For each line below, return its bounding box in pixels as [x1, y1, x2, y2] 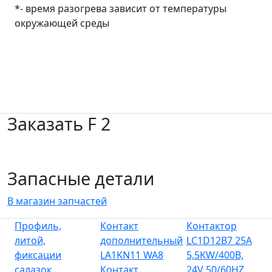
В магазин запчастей [7, 194, 107, 208]
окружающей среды [15, 16, 109, 30]
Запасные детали [7, 166, 154, 190]
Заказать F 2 [7, 111, 110, 135]
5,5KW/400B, [186, 248, 243, 262]
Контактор [186, 219, 237, 233]
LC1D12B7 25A [186, 233, 252, 247]
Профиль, [15, 219, 61, 233]
